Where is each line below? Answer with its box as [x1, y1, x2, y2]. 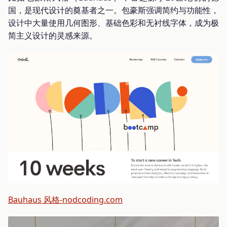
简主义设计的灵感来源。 [8, 29, 97, 41]
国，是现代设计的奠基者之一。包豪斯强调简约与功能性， [8, 4, 219, 16]
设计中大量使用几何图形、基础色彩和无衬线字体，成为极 [8, 17, 219, 28]
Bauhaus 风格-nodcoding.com [8, 194, 123, 206]
